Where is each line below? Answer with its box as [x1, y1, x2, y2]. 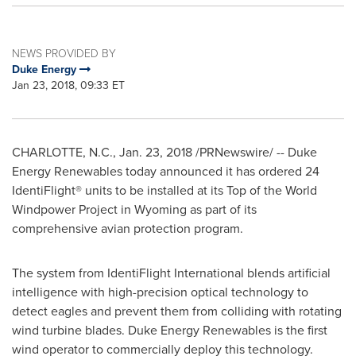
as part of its [187, 200, 257, 219]
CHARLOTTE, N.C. [12, 143, 113, 161]
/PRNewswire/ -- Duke [192, 143, 317, 161]
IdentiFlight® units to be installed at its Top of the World [12, 181, 317, 199]
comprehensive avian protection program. [12, 219, 243, 238]
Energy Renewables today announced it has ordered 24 [12, 162, 319, 180]
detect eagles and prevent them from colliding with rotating [12, 302, 342, 320]
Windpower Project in [12, 200, 134, 219]
